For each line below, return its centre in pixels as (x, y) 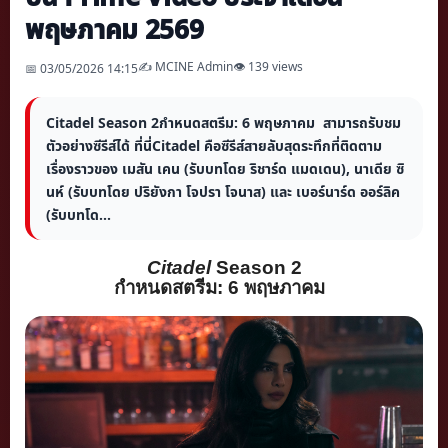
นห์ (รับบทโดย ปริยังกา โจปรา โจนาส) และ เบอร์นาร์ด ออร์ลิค (223, 191)
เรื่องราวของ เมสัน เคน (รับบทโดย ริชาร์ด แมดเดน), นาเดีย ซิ (225, 168)
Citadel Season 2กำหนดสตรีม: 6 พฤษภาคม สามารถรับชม (223, 122)
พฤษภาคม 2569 (114, 28)
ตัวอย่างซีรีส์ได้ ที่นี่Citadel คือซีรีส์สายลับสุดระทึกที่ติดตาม (214, 145)
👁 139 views (268, 66)
